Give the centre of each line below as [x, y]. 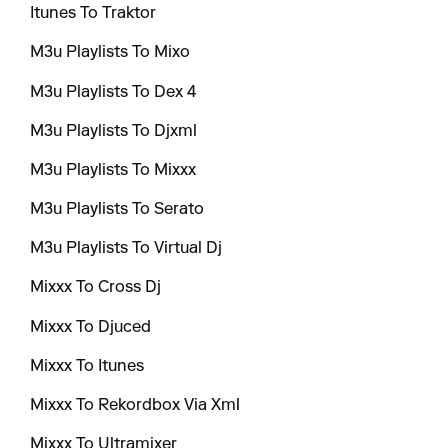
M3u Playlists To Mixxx [113, 170]
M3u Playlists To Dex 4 [113, 92]
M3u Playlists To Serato [117, 210]
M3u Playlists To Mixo [110, 53]
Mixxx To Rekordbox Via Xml [135, 406]
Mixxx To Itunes [87, 366]
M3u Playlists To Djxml [114, 131]
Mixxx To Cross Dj [96, 288]
